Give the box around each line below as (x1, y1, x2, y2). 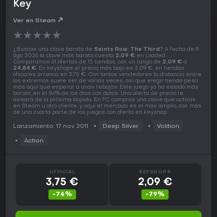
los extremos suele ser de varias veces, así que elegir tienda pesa (13, 78, 198, 84)
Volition (157, 124, 179, 130)
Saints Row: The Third (94, 47, 160, 53)
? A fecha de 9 (160, 47, 199, 53)
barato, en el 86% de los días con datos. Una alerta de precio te (13, 91, 184, 97)
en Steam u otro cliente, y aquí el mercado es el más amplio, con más (13, 104, 201, 109)
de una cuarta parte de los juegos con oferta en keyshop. (13, 110, 168, 116)
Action (24, 138, 44, 144)
